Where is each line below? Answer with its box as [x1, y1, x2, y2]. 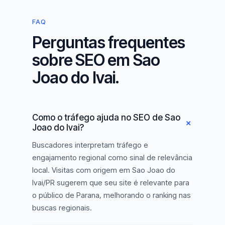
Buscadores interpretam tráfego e [32, 140, 148, 150]
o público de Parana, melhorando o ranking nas [32, 190, 191, 200]
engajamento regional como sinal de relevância [32, 153, 192, 162]
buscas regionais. [32, 203, 92, 212]
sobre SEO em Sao [32, 50, 160, 70]
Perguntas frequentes [32, 33, 185, 52]
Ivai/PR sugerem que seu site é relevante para [32, 178, 189, 187]
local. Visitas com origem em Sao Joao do [32, 165, 175, 175]
